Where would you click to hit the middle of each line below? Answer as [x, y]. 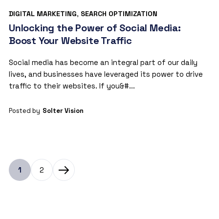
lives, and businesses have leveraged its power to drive [106, 74]
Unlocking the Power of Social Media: [95, 28]
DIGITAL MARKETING [43, 14]
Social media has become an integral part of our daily [103, 63]
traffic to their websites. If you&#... [72, 86]
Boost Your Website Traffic [70, 41]
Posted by [24, 111]
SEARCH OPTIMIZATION [119, 14]
